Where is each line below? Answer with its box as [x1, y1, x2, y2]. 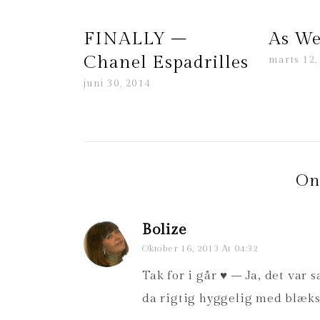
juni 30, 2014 [84, 78, 151, 90]
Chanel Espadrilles [84, 52, 249, 74]
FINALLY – [84, 29, 187, 50]
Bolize [142, 221, 187, 239]
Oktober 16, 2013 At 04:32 [142, 243, 259, 255]
